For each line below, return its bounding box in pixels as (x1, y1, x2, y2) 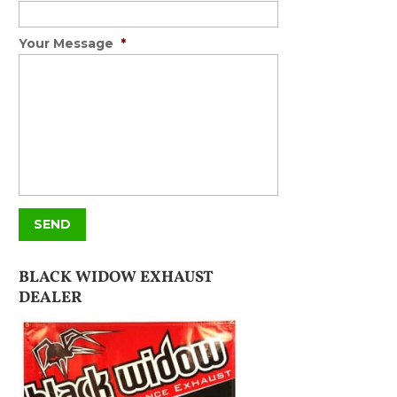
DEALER (19, 287, 83, 310)
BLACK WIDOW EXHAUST (19, 267, 214, 290)
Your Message (19, 35, 114, 51)
